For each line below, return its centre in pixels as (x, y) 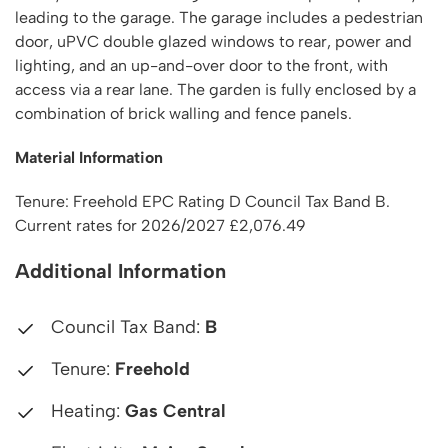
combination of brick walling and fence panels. (183, 113)
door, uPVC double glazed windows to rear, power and (213, 41)
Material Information (89, 157)
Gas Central (175, 411)
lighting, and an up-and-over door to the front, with (201, 65)
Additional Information (120, 271)
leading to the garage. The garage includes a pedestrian (219, 17)
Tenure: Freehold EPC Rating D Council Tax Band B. (202, 201)
